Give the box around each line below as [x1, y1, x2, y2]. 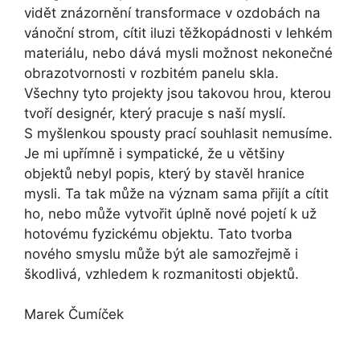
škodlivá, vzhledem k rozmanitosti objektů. [24, 265, 299, 282]
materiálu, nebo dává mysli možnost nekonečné [24, 44, 333, 61]
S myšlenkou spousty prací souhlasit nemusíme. [24, 125, 333, 141]
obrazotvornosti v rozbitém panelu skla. [24, 64, 279, 81]
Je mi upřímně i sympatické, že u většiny [24, 145, 284, 162]
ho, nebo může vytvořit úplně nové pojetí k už [24, 205, 317, 222]
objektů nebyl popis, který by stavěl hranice [24, 165, 305, 182]
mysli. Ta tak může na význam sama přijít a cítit [24, 185, 329, 202]
